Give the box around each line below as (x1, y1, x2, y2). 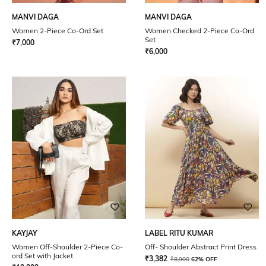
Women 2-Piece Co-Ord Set (12, 26, 103, 35)
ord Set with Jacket (12, 251, 73, 260)
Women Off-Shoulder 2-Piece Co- (12, 242, 123, 251)
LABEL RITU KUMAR (145, 229, 213, 237)
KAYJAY (12, 229, 37, 237)
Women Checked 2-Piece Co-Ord (145, 26, 254, 35)
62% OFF (191, 255, 217, 263)
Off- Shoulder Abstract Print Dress (145, 242, 256, 251)
